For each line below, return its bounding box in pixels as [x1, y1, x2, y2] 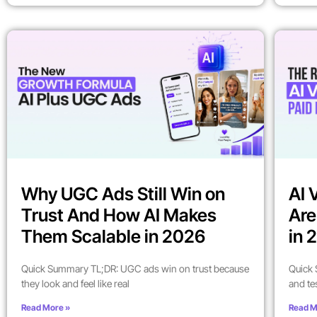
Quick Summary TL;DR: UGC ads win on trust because [21, 263, 249, 275]
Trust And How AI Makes [21, 204, 217, 226]
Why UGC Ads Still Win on [21, 183, 225, 205]
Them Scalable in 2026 [21, 226, 205, 248]
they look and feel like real [21, 277, 129, 290]
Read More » [21, 302, 70, 313]
